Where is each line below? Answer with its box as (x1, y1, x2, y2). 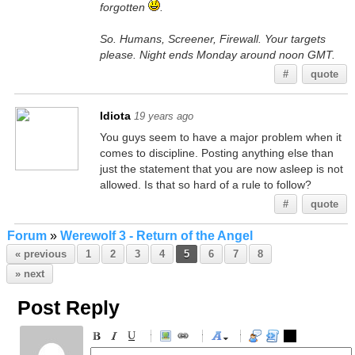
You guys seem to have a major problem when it (99, 131, 342, 143)
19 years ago (133, 110, 193, 122)
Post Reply (17, 296, 120, 319)
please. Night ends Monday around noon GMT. (99, 48, 335, 61)
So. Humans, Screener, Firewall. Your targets (99, 32, 326, 45)
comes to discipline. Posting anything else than (99, 147, 334, 159)
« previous (14, 248, 67, 260)
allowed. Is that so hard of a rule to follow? (99, 178, 311, 191)
